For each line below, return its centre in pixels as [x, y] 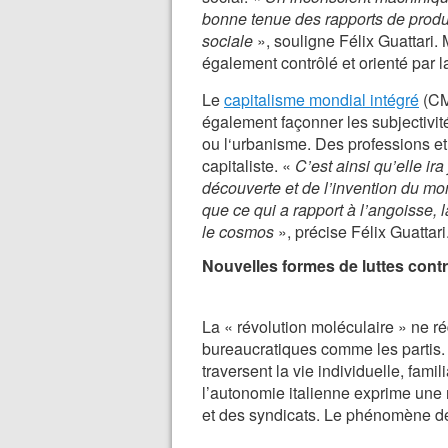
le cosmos [238, 231]
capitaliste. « [248, 165]
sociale [227, 40]
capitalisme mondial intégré [321, 99]
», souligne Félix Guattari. [347, 40]
